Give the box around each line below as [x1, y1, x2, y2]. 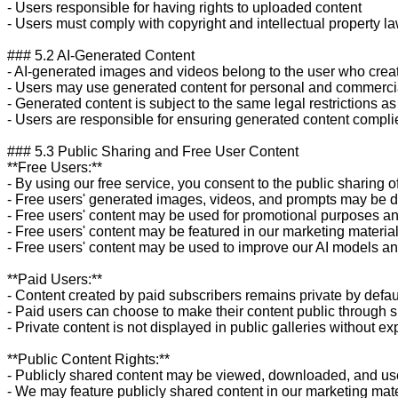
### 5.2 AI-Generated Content [7, 47, 195, 63]
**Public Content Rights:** [7, 351, 170, 367]
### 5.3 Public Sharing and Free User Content [7, 143, 298, 159]
